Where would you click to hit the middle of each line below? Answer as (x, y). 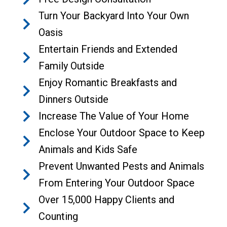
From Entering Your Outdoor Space (117, 183)
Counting (59, 216)
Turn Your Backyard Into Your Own (114, 15)
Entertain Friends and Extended (108, 49)
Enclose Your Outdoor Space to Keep (122, 133)
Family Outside (72, 66)
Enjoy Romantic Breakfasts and (108, 82)
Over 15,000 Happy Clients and (107, 199)
